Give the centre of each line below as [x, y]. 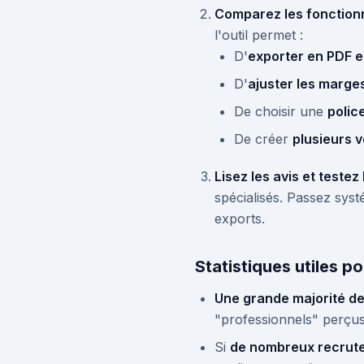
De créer [263, 139]
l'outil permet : [259, 35]
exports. [240, 219]
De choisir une [281, 111]
